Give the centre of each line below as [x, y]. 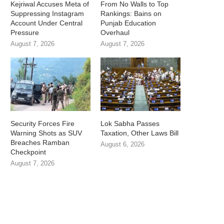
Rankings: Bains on [131, 14]
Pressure [25, 33]
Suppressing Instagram [47, 14]
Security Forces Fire [42, 123]
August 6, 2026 [123, 144]
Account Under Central [46, 23]
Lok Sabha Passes [130, 123]
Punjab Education [128, 23]
